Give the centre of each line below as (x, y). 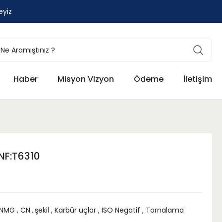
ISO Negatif (121, 210)
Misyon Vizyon (86, 79)
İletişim (198, 79)
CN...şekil (35, 210)
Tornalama (165, 210)
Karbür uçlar (75, 210)
